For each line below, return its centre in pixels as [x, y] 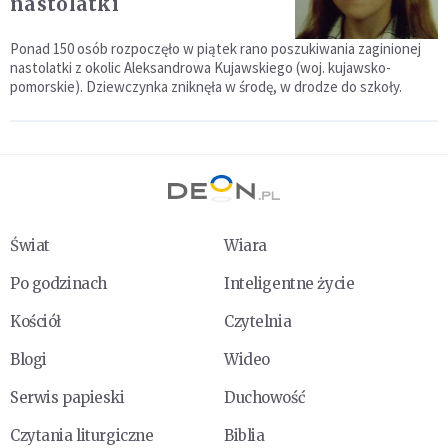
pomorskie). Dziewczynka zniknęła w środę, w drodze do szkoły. [206, 87]
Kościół [35, 322]
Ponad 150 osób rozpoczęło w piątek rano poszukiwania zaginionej [215, 49]
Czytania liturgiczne [82, 436]
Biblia [244, 436]
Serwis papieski [67, 398]
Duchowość [265, 398]
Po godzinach [58, 284]
